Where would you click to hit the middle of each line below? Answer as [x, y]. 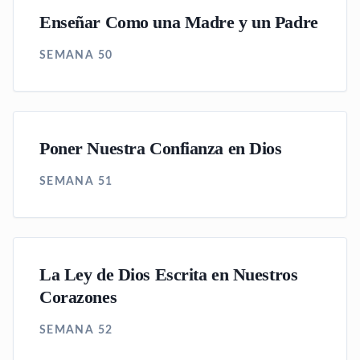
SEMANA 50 [76, 55]
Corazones [78, 297]
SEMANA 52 [76, 330]
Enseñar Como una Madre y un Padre [179, 22]
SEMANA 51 [76, 182]
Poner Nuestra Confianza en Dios [161, 149]
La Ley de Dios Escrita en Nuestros [169, 275]
